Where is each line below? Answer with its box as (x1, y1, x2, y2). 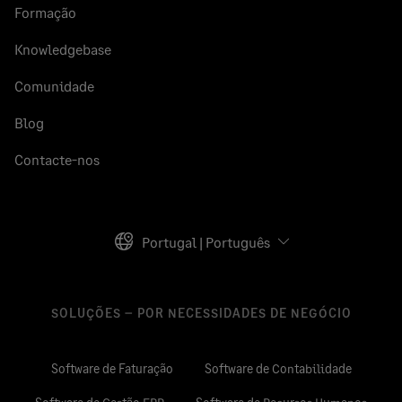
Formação (14, 4, 76, 22)
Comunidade (14, 77, 94, 95)
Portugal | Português (141, 232, 270, 250)
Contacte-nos (14, 151, 100, 169)
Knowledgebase (14, 40, 111, 58)
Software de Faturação (50, 361, 173, 377)
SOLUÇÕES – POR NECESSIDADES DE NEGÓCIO (50, 305, 352, 321)
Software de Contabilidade (204, 361, 352, 377)
